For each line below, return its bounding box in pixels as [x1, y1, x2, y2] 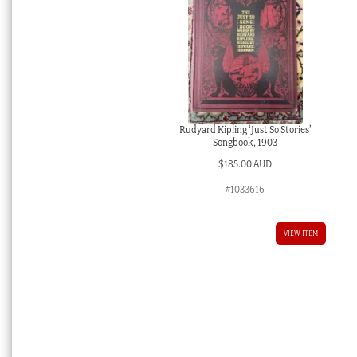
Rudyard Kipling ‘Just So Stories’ [178, 124, 312, 136]
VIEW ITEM [283, 228, 318, 237]
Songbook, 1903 [213, 136, 278, 149]
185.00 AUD [224, 157, 273, 170]
